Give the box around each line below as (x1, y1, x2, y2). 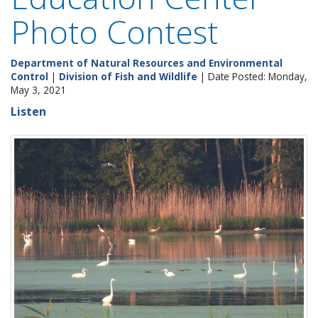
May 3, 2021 (11, 83, 66, 97)
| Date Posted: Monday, (197, 70, 307, 83)
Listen (11, 104, 46, 119)
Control (11, 70, 48, 83)
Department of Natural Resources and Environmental (11, 56, 283, 70)
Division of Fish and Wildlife (59, 70, 197, 83)
